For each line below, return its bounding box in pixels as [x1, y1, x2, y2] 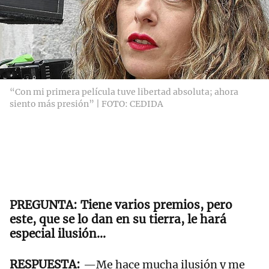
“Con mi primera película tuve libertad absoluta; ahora [10, 86, 238, 98]
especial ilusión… [10, 226, 106, 241]
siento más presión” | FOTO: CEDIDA [10, 98, 163, 110]
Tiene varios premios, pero [80, 198, 232, 213]
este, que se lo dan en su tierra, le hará [10, 212, 226, 227]
